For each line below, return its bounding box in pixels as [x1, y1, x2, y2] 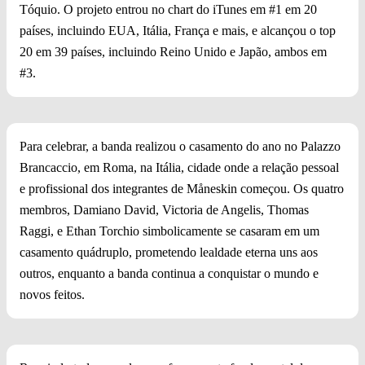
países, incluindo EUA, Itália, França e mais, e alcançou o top [20, 24, 336, 38]
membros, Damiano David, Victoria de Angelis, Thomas [20, 203, 309, 218]
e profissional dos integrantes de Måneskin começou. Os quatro [20, 182, 344, 196]
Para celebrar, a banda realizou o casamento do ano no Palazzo [20, 139, 341, 154]
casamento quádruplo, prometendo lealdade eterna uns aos [20, 245, 318, 260]
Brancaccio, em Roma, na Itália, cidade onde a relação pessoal [20, 161, 339, 175]
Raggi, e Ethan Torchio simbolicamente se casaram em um [20, 224, 319, 239]
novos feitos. [20, 288, 85, 302]
